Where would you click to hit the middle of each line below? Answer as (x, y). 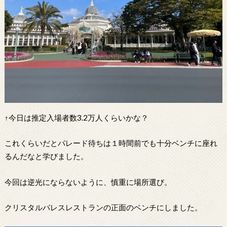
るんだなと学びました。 (46, 156)
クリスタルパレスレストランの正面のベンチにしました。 (103, 207)
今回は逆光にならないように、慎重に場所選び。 (88, 182)
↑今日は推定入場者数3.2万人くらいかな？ (76, 117)
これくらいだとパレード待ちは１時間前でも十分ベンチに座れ (111, 143)
